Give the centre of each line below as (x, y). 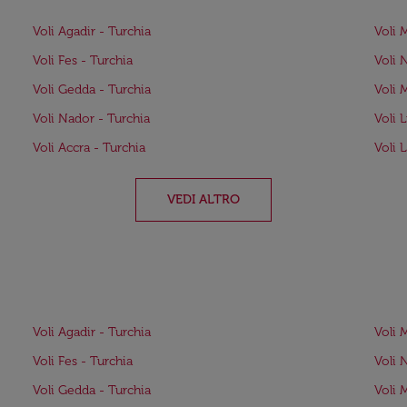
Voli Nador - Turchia (91, 119)
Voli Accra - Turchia (89, 148)
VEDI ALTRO (203, 199)
